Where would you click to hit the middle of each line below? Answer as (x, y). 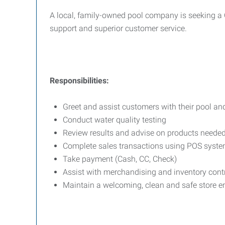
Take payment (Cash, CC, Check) (120, 159)
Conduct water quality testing (115, 120)
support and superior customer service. (118, 28)
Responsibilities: (80, 81)
